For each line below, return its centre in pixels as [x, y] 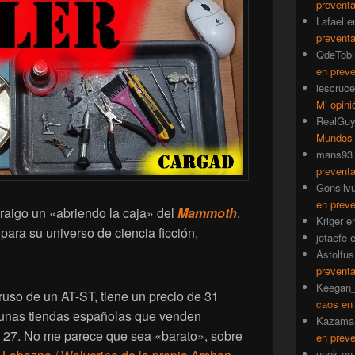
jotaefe [332, 238]
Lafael [330, 21]
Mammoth [207, 213]
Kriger [330, 221]
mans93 [334, 155]
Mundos [334, 138]
